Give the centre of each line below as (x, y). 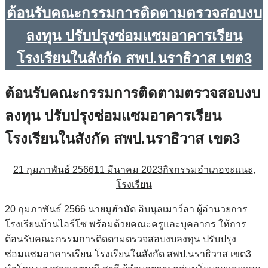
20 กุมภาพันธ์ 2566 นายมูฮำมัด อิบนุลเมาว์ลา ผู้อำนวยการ (126, 209)
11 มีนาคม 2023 (128, 169)
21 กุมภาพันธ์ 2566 (53, 169)
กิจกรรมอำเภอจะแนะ (208, 169)
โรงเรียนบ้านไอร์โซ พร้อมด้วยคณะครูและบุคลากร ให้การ (126, 224)
